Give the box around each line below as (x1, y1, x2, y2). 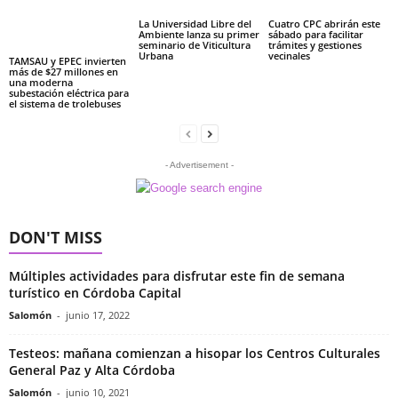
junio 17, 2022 (66, 308, 130, 322)
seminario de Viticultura (138, 38, 251, 52)
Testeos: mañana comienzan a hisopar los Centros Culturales (9, 345, 380, 362)
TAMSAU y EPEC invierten (9, 54, 126, 68)
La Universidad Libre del (138, 17, 251, 30)
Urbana (138, 49, 173, 62)
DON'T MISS (9, 227, 102, 248)
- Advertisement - (164, 160, 234, 170)
